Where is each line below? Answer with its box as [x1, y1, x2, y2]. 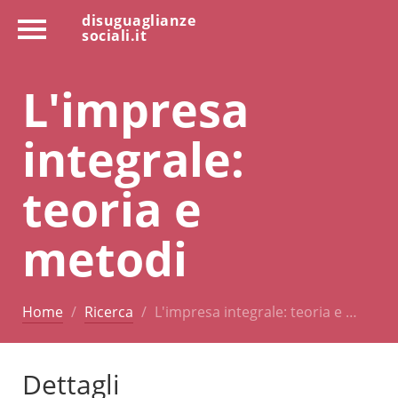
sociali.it [82, 26, 147, 45]
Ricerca [84, 301, 133, 322]
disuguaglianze [82, 11, 195, 30]
